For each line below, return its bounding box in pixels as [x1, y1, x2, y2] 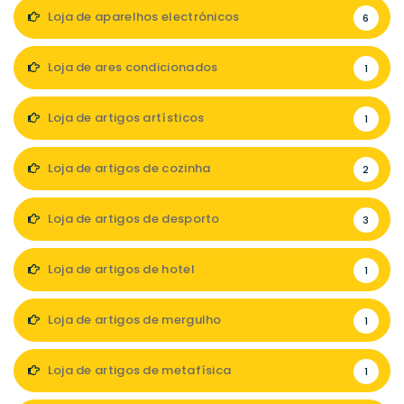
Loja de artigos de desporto [44, 210, 220, 227]
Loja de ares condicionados [44, 59, 218, 76]
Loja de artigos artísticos [44, 109, 205, 126]
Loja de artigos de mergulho [44, 311, 222, 328]
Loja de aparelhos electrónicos [44, 8, 240, 25]
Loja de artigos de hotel [44, 261, 195, 278]
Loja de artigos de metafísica [44, 362, 232, 379]
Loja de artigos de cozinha [44, 160, 211, 177]
